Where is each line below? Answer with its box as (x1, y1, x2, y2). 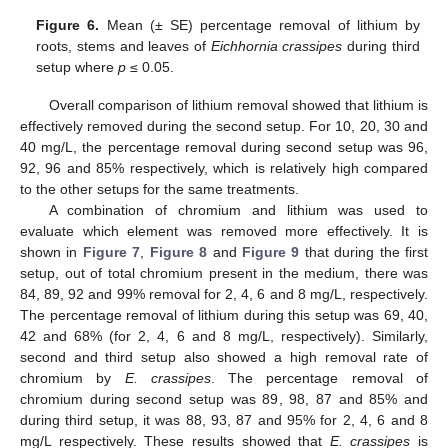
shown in (20, 244, 83, 261)
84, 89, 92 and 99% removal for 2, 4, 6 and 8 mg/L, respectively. (20, 286, 428, 303)
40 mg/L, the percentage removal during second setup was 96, (20, 139, 428, 156)
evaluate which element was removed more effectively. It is (20, 223, 428, 240)
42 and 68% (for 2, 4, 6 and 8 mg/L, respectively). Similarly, (20, 328, 428, 345)
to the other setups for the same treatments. (20, 181, 299, 198)
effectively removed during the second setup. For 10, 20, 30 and (20, 118, 428, 135)
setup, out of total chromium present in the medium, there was (20, 265, 428, 282)
